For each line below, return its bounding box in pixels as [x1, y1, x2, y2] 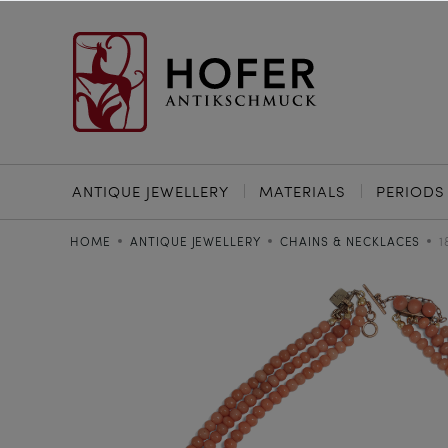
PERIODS [376, 181, 445, 201]
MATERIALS [259, 181, 346, 201]
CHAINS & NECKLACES [280, 233, 421, 249]
